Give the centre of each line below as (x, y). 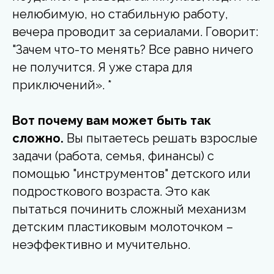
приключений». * (62, 85)
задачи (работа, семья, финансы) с (113, 156)
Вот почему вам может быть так (112, 120)
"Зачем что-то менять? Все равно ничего (133, 49)
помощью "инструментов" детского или (131, 173)
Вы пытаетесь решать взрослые (162, 138)
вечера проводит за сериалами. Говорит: (135, 31)
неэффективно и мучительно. (101, 244)
